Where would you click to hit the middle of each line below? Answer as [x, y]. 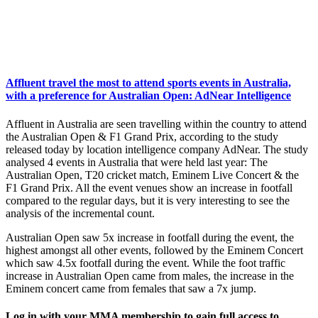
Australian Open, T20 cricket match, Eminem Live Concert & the [152, 175]
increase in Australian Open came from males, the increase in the [150, 275]
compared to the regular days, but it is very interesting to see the [148, 200]
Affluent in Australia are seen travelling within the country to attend [156, 124]
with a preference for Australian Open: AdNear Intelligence [148, 96]
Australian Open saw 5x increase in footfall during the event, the [150, 237]
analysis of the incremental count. [80, 213]
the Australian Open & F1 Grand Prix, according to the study [142, 136]
